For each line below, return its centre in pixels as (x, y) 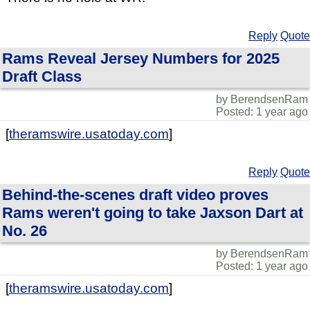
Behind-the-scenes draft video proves (135, 195)
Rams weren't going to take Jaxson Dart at (153, 213)
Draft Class (42, 76)
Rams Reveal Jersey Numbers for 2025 (141, 58)
